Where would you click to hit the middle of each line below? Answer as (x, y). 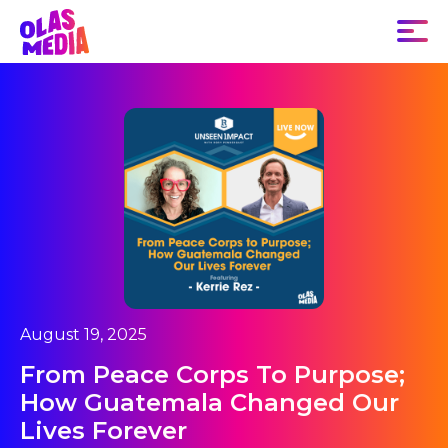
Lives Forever (103, 430)
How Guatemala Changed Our (209, 402)
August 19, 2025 (83, 334)
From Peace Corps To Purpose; (212, 374)
